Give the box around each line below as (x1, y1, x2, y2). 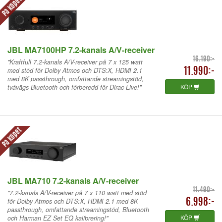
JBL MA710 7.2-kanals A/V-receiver (7, 174, 139, 186)
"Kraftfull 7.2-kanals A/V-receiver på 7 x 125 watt (7, 57, 143, 66)
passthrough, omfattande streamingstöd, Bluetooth (7, 205, 149, 214)
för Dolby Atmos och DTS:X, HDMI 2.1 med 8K (7, 196, 138, 206)
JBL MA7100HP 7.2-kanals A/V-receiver (7, 44, 155, 55)
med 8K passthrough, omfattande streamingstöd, (7, 74, 144, 83)
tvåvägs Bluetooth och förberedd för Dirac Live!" (7, 82, 141, 92)
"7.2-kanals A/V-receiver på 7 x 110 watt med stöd (7, 188, 147, 197)
